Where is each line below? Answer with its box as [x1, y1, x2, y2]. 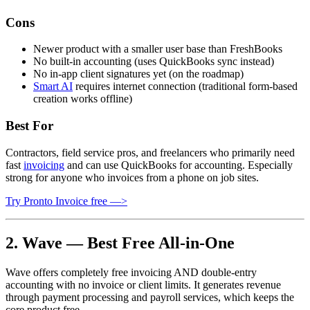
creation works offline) [33, 93, 132, 105]
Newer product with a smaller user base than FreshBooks [33, 43, 282, 55]
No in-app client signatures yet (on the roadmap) [33, 68, 244, 80]
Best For [6, 118, 53, 134]
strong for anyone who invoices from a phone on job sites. [6, 171, 259, 183]
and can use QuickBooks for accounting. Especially [64, 158, 293, 171]
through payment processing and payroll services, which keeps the [6, 291, 294, 303]
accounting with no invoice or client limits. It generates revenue [6, 278, 281, 291]
